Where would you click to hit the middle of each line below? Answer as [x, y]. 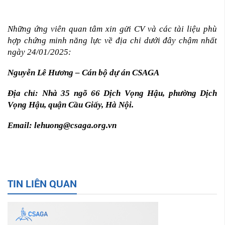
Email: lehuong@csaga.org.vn [62, 125]
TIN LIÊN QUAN [42, 183]
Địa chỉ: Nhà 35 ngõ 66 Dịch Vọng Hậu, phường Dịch [112, 93]
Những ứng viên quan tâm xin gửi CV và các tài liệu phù [112, 29]
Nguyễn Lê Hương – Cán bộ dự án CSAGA [83, 73]
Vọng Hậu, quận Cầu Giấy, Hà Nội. [71, 105]
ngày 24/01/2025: [39, 52]
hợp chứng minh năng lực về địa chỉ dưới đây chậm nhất [112, 40]
